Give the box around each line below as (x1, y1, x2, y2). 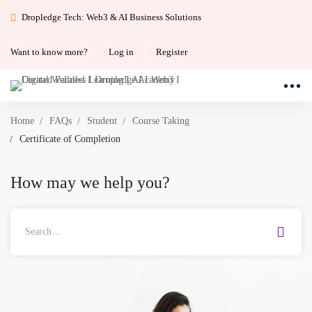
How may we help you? (10, 173, 170, 192)
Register (156, 46, 187, 57)
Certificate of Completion (19, 134, 120, 144)
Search (10, 210, 36, 221)
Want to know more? (10, 46, 88, 57)
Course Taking (132, 116, 189, 126)
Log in (109, 46, 134, 57)
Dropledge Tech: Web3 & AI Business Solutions (22, 11, 201, 22)
